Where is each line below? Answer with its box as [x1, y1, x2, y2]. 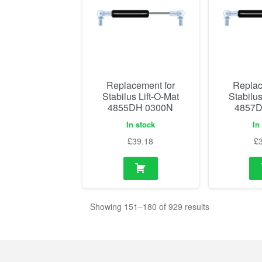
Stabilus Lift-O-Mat [102, 89, 179, 103]
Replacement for [106, 78, 175, 92]
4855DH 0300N [108, 100, 174, 114]
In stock [126, 119, 155, 130]
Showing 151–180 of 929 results [90, 200, 210, 212]
